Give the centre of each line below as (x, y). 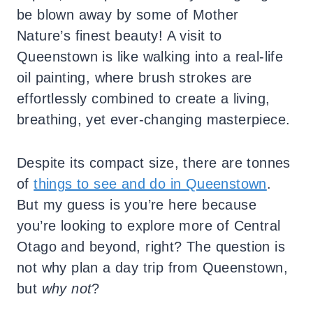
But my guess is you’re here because (137, 204)
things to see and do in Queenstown (150, 183)
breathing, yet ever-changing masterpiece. (154, 119)
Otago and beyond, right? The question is (151, 246)
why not (67, 288)
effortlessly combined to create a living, (144, 98)
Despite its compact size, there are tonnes (154, 162)
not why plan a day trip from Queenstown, (152, 267)
